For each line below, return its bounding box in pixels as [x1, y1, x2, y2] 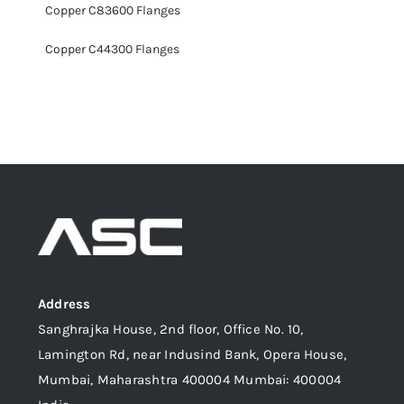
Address [38, 295, 91, 312]
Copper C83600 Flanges [45, 2, 180, 18]
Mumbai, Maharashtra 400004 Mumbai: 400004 [38, 371, 342, 388]
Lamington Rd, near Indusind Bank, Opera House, [38, 345, 347, 363]
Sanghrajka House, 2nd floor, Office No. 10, [38, 320, 304, 337]
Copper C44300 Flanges [45, 41, 179, 57]
